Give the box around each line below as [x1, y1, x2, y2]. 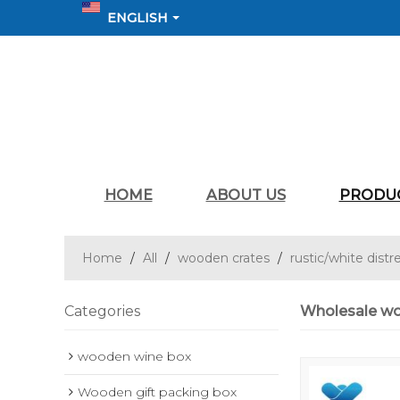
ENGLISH [107, 10, 168, 26]
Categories [64, 303, 140, 320]
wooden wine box [78, 348, 191, 364]
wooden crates [178, 250, 270, 266]
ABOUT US [205, 187, 286, 204]
